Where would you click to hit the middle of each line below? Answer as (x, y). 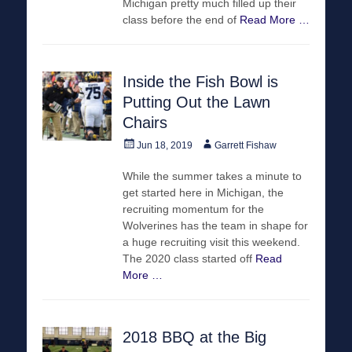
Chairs (145, 122)
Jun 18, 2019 (165, 145)
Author (214, 143)
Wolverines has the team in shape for (215, 225)
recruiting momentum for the (193, 209)
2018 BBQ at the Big (194, 337)
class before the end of (181, 19)
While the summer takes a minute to (212, 176)
